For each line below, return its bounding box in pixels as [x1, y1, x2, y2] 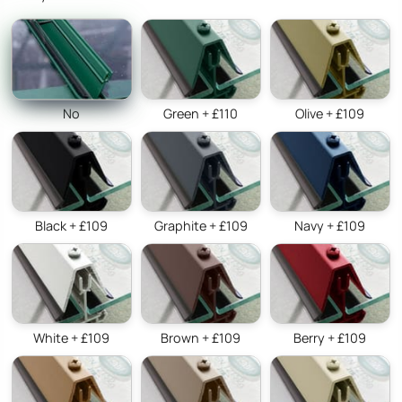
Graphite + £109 [153, 216, 248, 234]
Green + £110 [163, 104, 239, 122]
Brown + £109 [161, 328, 241, 346]
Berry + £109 [293, 328, 367, 346]
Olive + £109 [295, 104, 365, 122]
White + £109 [33, 328, 110, 346]
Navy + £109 [294, 216, 366, 234]
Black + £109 [35, 216, 109, 234]
